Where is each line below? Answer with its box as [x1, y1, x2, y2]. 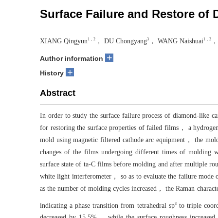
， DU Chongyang [95, 37, 147, 45]
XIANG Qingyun [40, 37, 88, 45]
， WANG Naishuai [149, 37, 203, 45]
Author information [40, 54, 103, 62]
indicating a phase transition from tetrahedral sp [40, 201, 175, 209]
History [40, 69, 64, 77]
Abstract [40, 88, 75, 98]
